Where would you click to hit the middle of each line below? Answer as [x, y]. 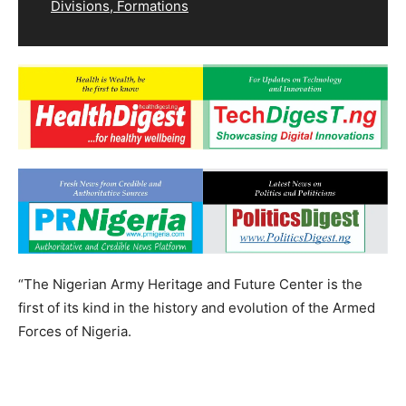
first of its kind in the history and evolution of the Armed [197, 308]
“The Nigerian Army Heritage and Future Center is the [190, 285]
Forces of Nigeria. [75, 332]
